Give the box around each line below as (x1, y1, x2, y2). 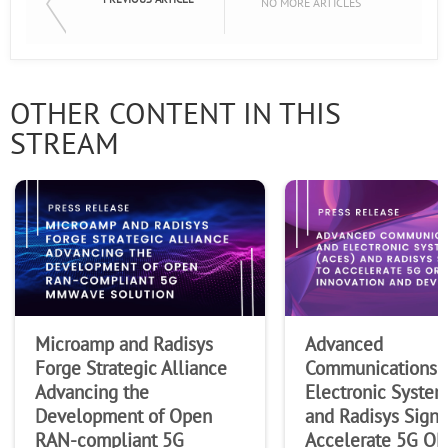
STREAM (10, 127, 119, 162)
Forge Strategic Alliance (35, 357, 227, 380)
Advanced (305, 333, 383, 356)
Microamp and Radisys (35, 333, 213, 356)
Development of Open (35, 405, 212, 428)
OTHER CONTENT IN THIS (10, 97, 341, 132)
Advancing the (35, 381, 149, 404)
